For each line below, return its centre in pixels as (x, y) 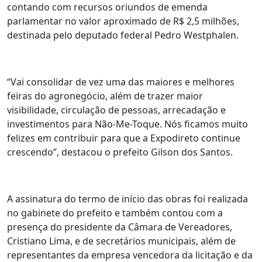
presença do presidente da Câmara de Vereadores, (120, 227)
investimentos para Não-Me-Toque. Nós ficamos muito (127, 124)
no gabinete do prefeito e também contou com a (115, 213)
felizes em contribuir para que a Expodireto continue (124, 138)
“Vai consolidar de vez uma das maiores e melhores (121, 82)
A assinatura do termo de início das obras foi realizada (127, 199)
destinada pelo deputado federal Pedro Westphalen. (123, 35)
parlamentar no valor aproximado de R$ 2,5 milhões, (123, 21)
